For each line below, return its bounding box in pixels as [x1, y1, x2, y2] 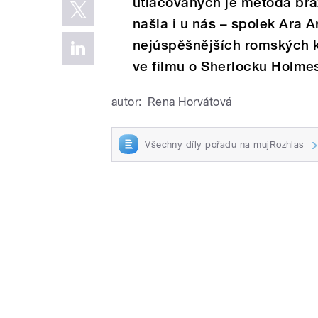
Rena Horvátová [147, 94, 232, 109]
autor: [111, 94, 142, 109]
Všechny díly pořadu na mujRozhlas [145, 138, 305, 150]
